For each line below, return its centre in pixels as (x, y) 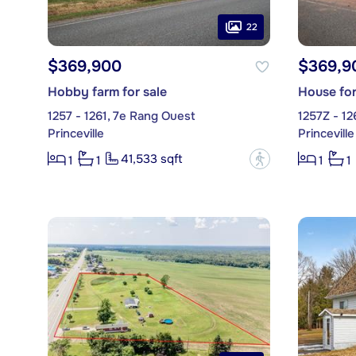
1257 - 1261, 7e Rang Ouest (121, 116)
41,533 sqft (151, 159)
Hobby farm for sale (107, 92)
